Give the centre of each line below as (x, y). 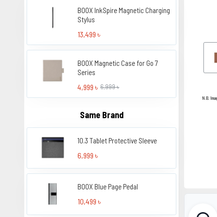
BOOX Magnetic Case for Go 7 (118, 63)
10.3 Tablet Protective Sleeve (117, 140)
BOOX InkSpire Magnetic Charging (124, 10)
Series (87, 72)
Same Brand (101, 115)
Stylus (86, 19)
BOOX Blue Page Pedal (108, 187)
